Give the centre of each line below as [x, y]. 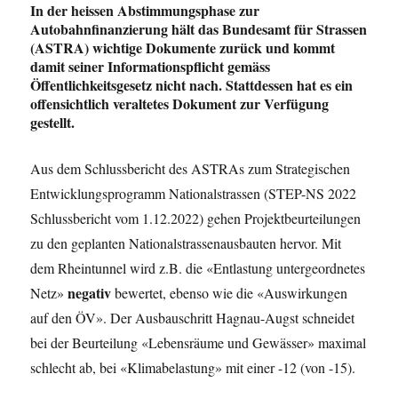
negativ [92, 293]
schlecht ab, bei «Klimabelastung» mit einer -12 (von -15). [193, 367]
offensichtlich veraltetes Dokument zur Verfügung [180, 103]
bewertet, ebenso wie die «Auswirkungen [231, 293]
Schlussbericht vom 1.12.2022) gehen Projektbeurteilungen [196, 218]
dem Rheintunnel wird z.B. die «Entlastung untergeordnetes [198, 268]
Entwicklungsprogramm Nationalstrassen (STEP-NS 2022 [194, 193]
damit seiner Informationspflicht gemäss [151, 66]
